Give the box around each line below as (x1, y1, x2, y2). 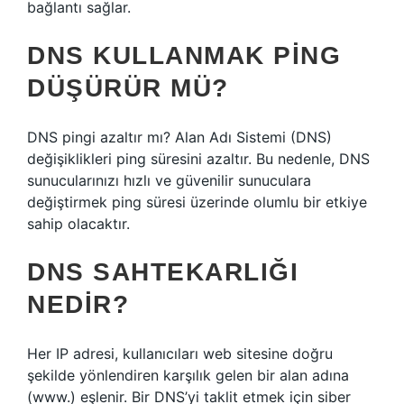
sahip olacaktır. (27, 215, 130, 233)
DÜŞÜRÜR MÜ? (27, 74, 229, 102)
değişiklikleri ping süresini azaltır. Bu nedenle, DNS (27, 150, 370, 168)
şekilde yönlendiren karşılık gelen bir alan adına (27, 366, 349, 384)
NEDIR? (27, 290, 129, 318)
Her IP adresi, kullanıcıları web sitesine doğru (27, 344, 333, 363)
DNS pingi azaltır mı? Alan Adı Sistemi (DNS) (27, 128, 332, 146)
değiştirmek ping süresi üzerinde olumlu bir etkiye (27, 193, 367, 211)
